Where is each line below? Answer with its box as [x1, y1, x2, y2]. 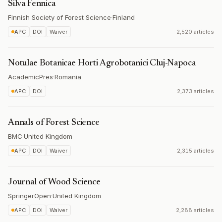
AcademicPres [8, 73, 53, 81]
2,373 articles [177, 88, 214, 95]
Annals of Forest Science [8, 118, 100, 127]
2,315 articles [177, 147, 214, 154]
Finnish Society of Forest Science [8, 13, 111, 21]
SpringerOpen [8, 192, 51, 200]
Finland [112, 13, 135, 21]
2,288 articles [176, 207, 214, 214]
